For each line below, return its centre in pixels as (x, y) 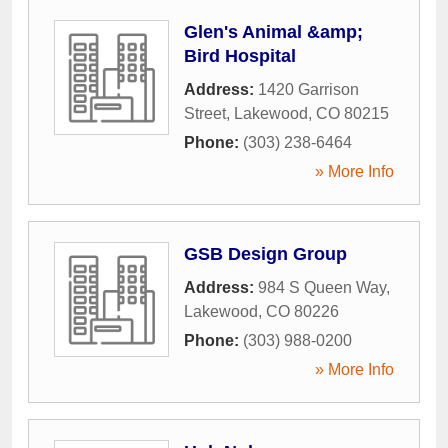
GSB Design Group (265, 253)
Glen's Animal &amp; (273, 31)
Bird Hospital (240, 55)
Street (205, 113)
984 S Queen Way (322, 287)
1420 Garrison (308, 89)
